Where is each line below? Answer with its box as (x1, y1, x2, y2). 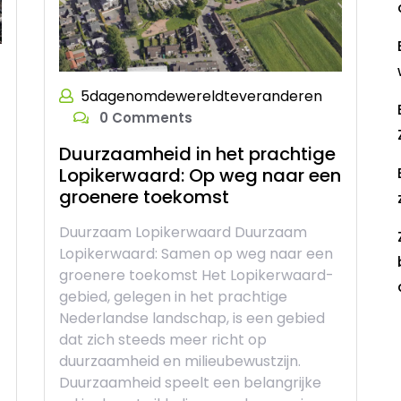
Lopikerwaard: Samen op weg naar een (59, 243, 333, 264)
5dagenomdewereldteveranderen (81, 85, 322, 107)
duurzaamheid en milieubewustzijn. (59, 350, 301, 371)
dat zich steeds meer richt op (59, 328, 267, 350)
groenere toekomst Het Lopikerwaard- (59, 264, 334, 286)
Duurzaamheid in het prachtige (59, 141, 336, 166)
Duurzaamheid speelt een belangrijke (59, 371, 321, 393)
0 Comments (96, 107, 192, 127)
